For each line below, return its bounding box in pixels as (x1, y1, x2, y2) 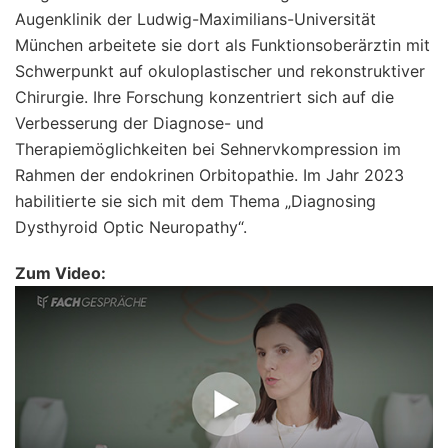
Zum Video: (15, 262, 106, 283)
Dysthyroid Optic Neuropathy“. (15, 216, 247, 237)
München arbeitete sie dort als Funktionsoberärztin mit (15, 34, 430, 55)
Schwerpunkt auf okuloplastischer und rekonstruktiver (15, 60, 425, 81)
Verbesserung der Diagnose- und (15, 112, 264, 133)
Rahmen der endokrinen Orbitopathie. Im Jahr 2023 (15, 164, 404, 185)
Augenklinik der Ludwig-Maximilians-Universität (15, 8, 376, 29)
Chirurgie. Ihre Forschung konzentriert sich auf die (15, 86, 394, 107)
